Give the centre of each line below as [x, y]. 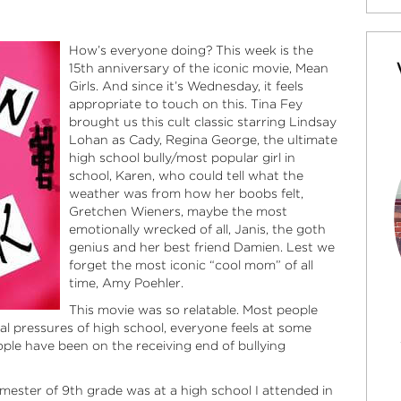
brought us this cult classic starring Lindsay [202, 121]
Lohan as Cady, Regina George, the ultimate [203, 139]
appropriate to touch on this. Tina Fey [185, 103]
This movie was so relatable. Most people [193, 309]
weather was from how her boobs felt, [188, 193]
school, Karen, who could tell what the [186, 175]
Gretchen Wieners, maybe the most [178, 211]
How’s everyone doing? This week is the [191, 50]
